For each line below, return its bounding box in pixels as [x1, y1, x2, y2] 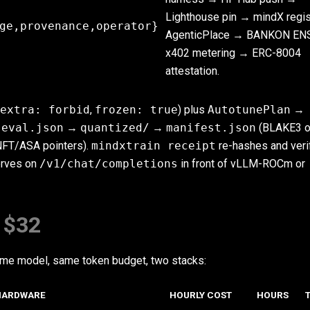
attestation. [165, 64, 219, 77]
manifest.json [166, 121, 256, 134]
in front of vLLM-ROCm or [178, 157, 305, 170]
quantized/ [80, 121, 149, 134]
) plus [178, 103, 208, 116]
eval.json [1, 121, 64, 134]
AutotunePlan [208, 103, 291, 116]
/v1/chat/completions [39, 157, 178, 170]
